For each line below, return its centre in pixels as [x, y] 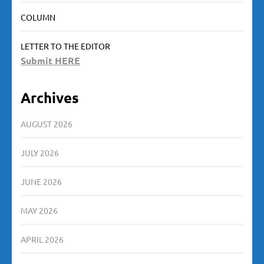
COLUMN [38, 17]
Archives [50, 97]
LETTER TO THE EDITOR [65, 46]
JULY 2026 [40, 152]
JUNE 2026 [41, 181]
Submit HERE [50, 60]
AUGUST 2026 [47, 123]
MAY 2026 [39, 210]
